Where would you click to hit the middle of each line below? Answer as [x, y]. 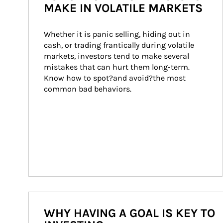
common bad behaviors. [88, 89]
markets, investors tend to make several [117, 56]
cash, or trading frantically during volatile [120, 45]
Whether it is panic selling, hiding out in [118, 34]
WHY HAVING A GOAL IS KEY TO [129, 213]
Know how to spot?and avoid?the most [116, 78]
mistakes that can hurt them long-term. [118, 67]
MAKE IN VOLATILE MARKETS [123, 8]
